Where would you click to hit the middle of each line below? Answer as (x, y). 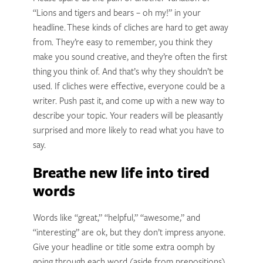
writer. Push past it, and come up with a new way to (129, 102)
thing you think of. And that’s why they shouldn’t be (128, 72)
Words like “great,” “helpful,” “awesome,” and (116, 218)
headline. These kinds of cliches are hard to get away (130, 28)
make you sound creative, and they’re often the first (130, 58)
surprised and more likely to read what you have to (128, 131)
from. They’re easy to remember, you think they (122, 43)
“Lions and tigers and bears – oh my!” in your (117, 14)
